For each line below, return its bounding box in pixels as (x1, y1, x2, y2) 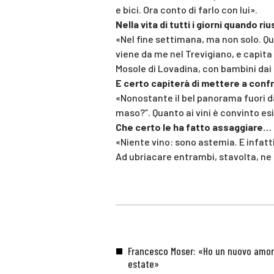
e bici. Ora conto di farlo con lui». (116, 4, 257, 16)
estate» (127, 256, 159, 270)
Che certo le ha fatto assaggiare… (116, 121, 272, 133)
